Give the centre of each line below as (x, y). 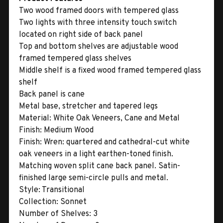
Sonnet (72, 202)
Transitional (62, 190)
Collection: (39, 202)
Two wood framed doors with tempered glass (99, 11)
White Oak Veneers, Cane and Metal (115, 118)
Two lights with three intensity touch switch (98, 23)
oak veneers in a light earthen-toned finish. (96, 154)
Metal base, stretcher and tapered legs (88, 106)
